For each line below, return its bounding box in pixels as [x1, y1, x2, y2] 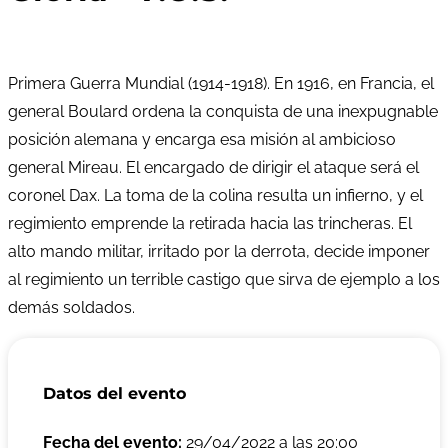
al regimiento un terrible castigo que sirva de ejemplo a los [8, 269, 440, 289]
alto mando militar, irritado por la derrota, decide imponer [8, 241, 430, 261]
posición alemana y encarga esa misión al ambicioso [8, 129, 396, 149]
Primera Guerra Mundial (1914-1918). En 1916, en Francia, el [8, 73, 434, 93]
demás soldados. [8, 297, 135, 317]
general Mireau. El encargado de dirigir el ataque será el [8, 157, 419, 177]
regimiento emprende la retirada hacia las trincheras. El [8, 213, 412, 233]
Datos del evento [43, 383, 186, 403]
